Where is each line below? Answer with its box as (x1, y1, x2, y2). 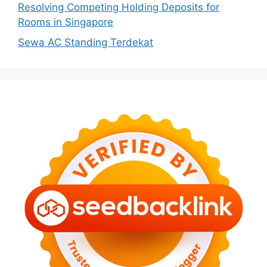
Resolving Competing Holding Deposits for (18, 1, 219, 14)
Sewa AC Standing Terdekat (18, 36, 153, 48)
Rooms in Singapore (18, 16, 113, 29)
